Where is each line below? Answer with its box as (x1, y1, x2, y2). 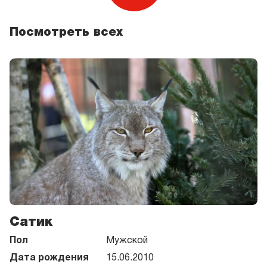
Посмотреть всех (10, 27, 123, 38)
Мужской (106, 237, 148, 246)
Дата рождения (10, 254, 89, 263)
